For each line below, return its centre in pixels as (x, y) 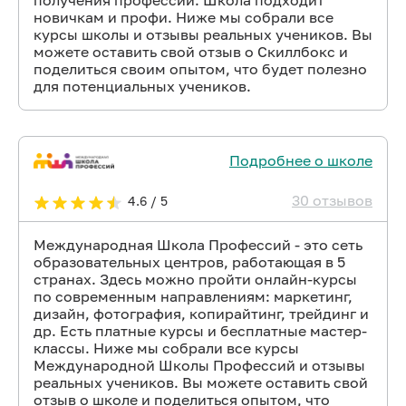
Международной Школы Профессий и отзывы (199, 365)
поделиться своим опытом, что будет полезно (200, 69)
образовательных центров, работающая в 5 (189, 262)
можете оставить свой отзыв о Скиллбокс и (191, 52)
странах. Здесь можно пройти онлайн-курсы (195, 279)
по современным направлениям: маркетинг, (193, 296)
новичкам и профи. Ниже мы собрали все (184, 17)
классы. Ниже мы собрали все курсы (166, 348)
